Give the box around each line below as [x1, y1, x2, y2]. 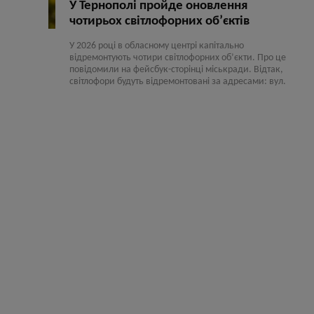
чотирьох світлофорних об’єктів [69, 15, 250, 29]
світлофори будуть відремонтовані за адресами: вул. [69, 76, 286, 88]
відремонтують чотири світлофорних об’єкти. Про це [69, 53, 286, 64]
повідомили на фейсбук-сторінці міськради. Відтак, [69, 64, 283, 76]
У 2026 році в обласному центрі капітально [69, 41, 244, 52]
